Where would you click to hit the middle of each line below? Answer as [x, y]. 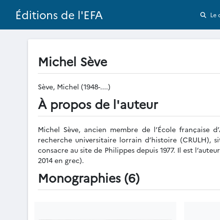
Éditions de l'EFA [59, 15]
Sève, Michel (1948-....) [75, 86]
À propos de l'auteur [98, 104]
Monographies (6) [89, 177]
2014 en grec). [61, 160]
